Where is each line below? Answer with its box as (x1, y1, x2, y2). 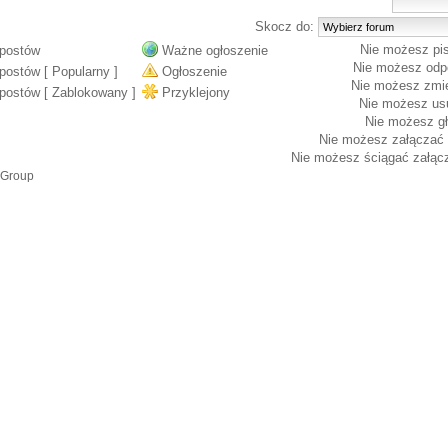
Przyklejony (162, 85, 230, 100)
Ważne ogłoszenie (162, 43, 268, 58)
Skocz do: (255, 19, 318, 34)
